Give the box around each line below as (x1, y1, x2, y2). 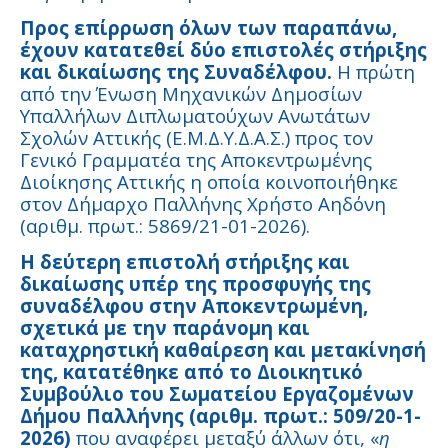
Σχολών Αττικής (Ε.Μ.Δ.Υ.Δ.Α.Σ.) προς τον (20, 125, 373, 151)
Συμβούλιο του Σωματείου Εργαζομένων (20, 381, 414, 407)
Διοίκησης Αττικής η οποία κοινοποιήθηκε (20, 169, 398, 195)
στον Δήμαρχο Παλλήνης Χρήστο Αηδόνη (20, 191, 386, 217)
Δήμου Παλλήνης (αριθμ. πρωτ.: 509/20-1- (20, 403, 421, 429)
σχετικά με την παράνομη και (20, 315, 310, 341)
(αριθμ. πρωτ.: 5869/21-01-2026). (20, 213, 310, 239)
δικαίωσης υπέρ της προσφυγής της (20, 271, 371, 297)
